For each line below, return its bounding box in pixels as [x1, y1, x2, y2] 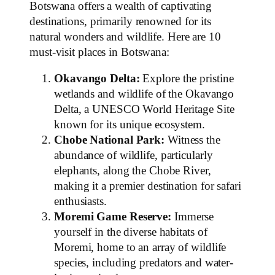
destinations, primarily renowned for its [29, 15, 211, 28]
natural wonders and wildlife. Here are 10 [29, 30, 221, 43]
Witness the [165, 134, 220, 146]
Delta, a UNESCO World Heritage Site [54, 103, 234, 115]
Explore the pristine [139, 72, 234, 85]
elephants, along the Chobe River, [54, 165, 211, 177]
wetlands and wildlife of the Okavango [54, 88, 234, 100]
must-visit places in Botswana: [29, 45, 169, 58]
